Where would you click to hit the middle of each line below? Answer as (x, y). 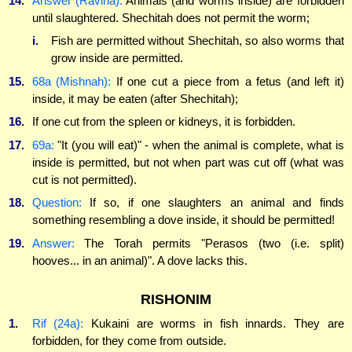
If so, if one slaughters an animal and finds (213, 203)
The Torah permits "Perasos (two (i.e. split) (209, 243)
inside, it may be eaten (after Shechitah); (135, 98)
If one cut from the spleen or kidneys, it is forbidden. (163, 122)
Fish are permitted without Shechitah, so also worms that (197, 41)
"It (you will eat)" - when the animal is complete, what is (199, 145)
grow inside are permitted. (117, 58)
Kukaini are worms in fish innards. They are (214, 323)
